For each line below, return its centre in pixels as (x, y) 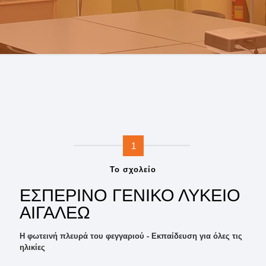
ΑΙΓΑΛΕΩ (55, 213)
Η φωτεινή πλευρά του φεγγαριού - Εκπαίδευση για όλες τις (131, 236)
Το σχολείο (133, 170)
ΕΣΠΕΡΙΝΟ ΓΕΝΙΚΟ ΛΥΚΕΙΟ (130, 195)
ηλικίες (32, 247)
